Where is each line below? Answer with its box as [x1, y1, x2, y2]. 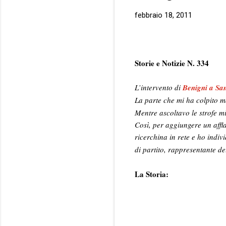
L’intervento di [135, 82, 183, 92]
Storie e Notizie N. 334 [135, 57, 209, 69]
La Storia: [135, 168, 168, 180]
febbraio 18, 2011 [135, 11, 192, 20]
